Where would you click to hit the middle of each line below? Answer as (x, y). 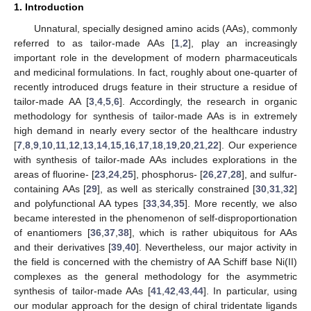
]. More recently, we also (241, 203)
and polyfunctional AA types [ (80, 203)
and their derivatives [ (62, 247)
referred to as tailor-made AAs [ (94, 43)
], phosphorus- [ (168, 174)
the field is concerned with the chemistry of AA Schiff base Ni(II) (155, 261)
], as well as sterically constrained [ (176, 188)
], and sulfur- (269, 174)
